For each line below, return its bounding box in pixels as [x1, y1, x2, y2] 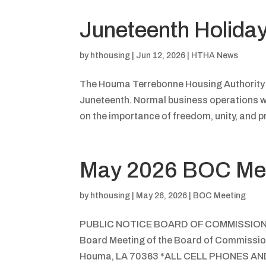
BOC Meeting [193, 191, 246, 200]
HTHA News [191, 50, 239, 60]
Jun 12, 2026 [136, 50, 186, 60]
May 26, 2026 [136, 191, 188, 200]
